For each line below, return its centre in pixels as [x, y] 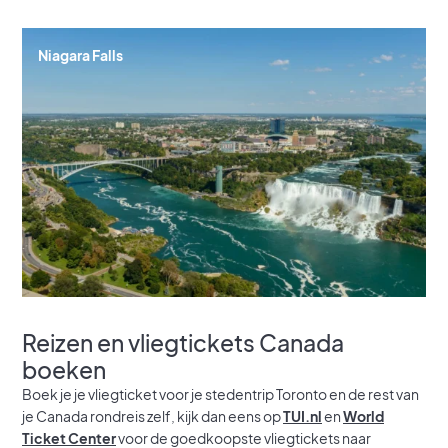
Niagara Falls [80, 55]
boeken [64, 370]
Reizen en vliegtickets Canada [183, 343]
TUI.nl [302, 416]
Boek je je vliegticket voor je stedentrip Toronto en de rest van [220, 394]
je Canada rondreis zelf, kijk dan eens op [152, 416]
